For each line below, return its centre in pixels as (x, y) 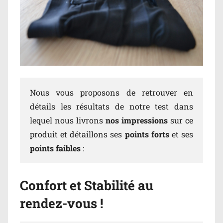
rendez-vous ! (61, 203)
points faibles (56, 148)
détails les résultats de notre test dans (111, 106)
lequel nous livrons (68, 120)
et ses (182, 134)
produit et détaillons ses (77, 134)
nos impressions (138, 120)
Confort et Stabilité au (87, 185)
